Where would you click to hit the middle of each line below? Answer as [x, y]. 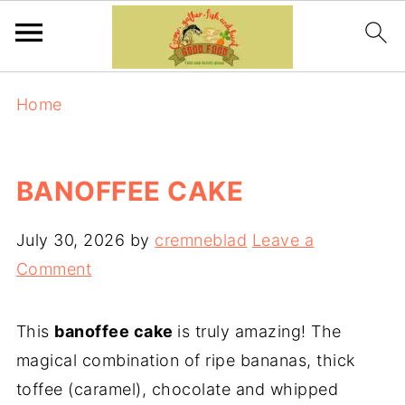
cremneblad [201, 240]
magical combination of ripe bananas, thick [185, 360]
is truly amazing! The [259, 331]
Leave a [283, 240]
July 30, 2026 [71, 240]
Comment [54, 269]
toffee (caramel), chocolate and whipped [177, 389]
